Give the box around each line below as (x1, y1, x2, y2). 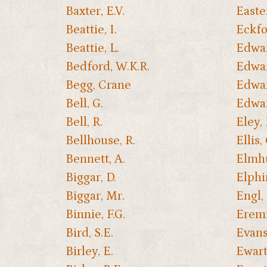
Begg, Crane (66, 78, 131, 93)
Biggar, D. (66, 170, 116, 185)
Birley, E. (66, 244, 113, 259)
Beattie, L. (66, 41, 119, 56)
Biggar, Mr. (66, 189, 125, 204)
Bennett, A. (66, 152, 125, 167)
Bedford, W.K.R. (66, 60, 150, 74)
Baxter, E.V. (66, 4, 125, 19)
